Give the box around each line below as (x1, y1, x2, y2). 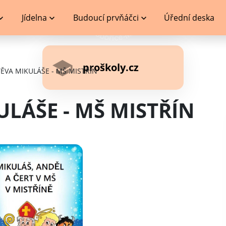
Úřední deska (164, 12, 215, 23)
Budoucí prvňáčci (73, 12, 139, 23)
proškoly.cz (83, 61, 139, 74)
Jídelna (21, 12, 47, 23)
